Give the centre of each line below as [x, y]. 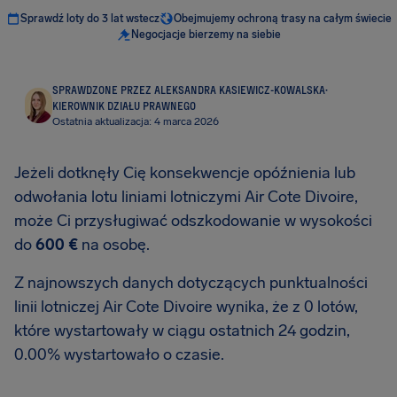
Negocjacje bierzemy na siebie [206, 35]
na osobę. [114, 245]
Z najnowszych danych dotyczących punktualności [191, 283]
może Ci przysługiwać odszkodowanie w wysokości [193, 221]
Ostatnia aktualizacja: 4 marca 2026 [135, 121]
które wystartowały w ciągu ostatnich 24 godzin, [182, 331]
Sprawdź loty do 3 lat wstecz [90, 19]
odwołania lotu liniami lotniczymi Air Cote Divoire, [186, 197]
